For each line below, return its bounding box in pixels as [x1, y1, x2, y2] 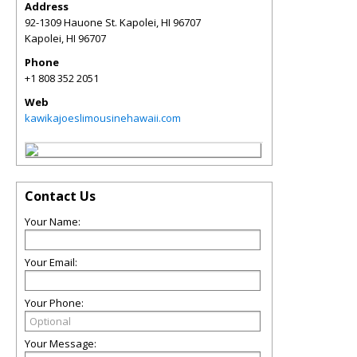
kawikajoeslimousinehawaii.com [25, 111, 181, 125]
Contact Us [25, 187, 96, 205]
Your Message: [25, 336, 96, 351]
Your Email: [25, 255, 77, 269]
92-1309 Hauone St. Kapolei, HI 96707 [25, 15, 201, 29]
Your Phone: [25, 296, 84, 310]
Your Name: [25, 214, 80, 229]
